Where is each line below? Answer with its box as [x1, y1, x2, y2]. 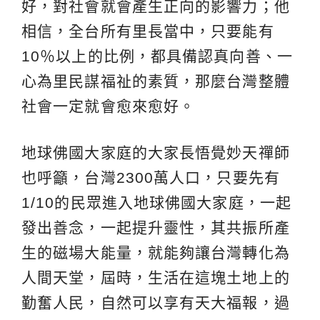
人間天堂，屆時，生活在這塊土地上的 [21, 269, 290, 286]
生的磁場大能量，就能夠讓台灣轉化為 [21, 244, 290, 261]
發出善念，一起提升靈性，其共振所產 [21, 219, 290, 236]
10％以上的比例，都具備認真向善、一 [21, 47, 293, 64]
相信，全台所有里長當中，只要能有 [21, 22, 274, 39]
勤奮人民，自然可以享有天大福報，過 [21, 294, 290, 311]
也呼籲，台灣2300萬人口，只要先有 [21, 169, 280, 186]
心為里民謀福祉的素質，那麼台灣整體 [21, 72, 290, 89]
